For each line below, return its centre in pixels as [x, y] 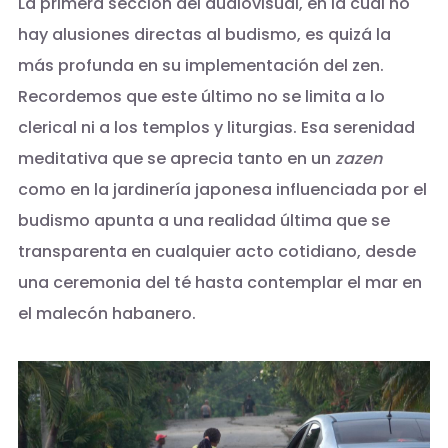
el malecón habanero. [106, 313]
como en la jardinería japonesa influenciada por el [222, 189]
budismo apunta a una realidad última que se [203, 220]
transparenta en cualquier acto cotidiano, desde [216, 251]
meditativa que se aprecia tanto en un [176, 158]
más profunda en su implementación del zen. [200, 65]
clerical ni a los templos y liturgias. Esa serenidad [216, 127]
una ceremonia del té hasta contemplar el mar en [219, 282]
